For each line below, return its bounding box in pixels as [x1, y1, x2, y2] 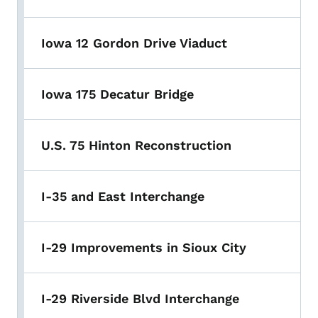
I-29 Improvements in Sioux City [41, 240, 246, 256]
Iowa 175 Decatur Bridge [41, 87, 194, 102]
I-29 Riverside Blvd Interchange [41, 291, 239, 307]
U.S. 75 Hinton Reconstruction [41, 138, 231, 153]
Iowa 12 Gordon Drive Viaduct [41, 35, 227, 51]
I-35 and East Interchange [41, 189, 204, 204]
